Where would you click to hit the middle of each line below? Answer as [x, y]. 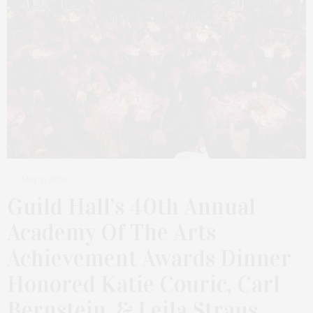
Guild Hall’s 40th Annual [131, 206]
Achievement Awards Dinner [149, 258]
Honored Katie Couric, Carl [144, 284]
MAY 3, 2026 [44, 179]
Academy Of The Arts [111, 232]
